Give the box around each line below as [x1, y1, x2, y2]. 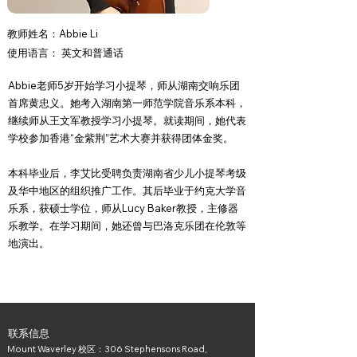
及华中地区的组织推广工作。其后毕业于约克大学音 [8, 184, 246, 197]
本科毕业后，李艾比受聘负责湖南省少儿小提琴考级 [8, 167, 246, 179]
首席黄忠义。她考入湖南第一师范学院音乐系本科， [8, 96, 246, 109]
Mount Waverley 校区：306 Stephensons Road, [7, 343, 207, 355]
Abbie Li [59, 27, 98, 40]
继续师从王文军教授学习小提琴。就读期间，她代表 [8, 114, 246, 127]
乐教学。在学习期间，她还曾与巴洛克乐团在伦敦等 [8, 219, 246, 232]
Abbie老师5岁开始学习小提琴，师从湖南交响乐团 [8, 79, 240, 92]
